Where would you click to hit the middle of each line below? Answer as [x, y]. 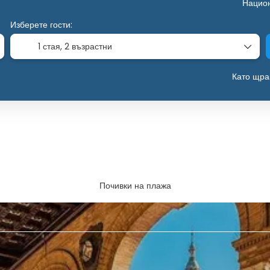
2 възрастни [88, 47]
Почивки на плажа [135, 186]
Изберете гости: [41, 25]
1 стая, [51, 47]
